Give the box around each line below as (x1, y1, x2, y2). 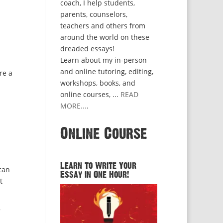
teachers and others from (60, 21, 145, 30)
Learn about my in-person (60, 55, 147, 65)
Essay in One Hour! (60, 170, 129, 179)
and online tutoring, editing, (60, 67, 153, 76)
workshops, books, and (60, 78, 135, 88)
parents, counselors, (60, 9, 127, 19)
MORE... (60, 101, 87, 111)
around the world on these (60, 32, 149, 42)
